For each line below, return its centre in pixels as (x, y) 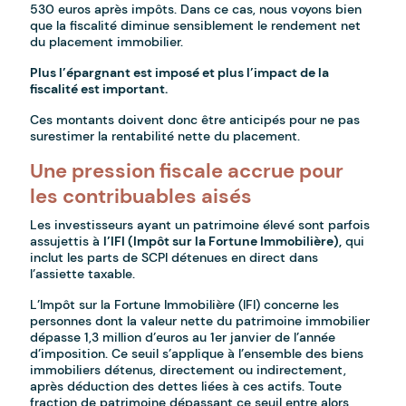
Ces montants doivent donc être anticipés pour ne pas (195, 120)
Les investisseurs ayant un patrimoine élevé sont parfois (200, 225)
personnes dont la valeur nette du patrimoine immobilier (200, 321)
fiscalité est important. (99, 89)
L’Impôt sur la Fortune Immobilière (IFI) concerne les (185, 305)
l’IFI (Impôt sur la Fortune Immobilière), (223, 242)
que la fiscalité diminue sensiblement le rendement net (196, 26)
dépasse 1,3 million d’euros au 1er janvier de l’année (183, 338)
